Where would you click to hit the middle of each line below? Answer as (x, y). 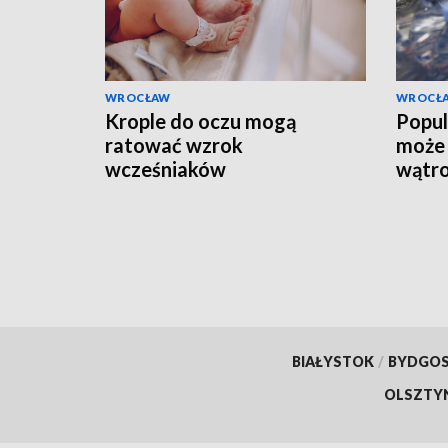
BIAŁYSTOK (332, 361)
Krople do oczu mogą (200, 121)
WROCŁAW (138, 98)
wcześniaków (165, 169)
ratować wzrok (174, 145)
